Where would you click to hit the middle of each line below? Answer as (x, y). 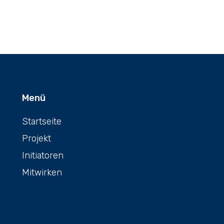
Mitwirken (42, 172)
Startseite (42, 121)
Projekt (36, 138)
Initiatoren (43, 155)
